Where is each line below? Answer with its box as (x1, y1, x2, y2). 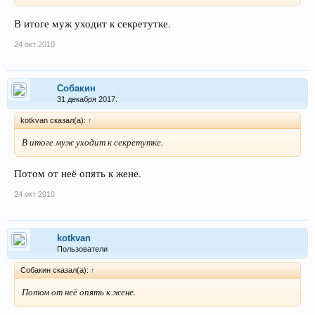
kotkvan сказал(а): (20, 115, 88, 124)
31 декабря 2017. (57, 94, 117, 103)
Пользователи (57, 245, 108, 254)
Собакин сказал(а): (20, 266, 91, 275)
